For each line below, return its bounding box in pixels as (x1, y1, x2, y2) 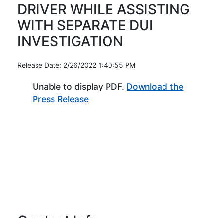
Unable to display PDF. (33, 81, 127, 91)
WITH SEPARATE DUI (18, 17, 153, 34)
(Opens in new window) (88, 93, 183, 104)
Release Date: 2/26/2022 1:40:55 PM (18, 60, 135, 69)
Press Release (33, 93, 89, 104)
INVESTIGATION (18, 33, 123, 50)
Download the (127, 81, 184, 91)
